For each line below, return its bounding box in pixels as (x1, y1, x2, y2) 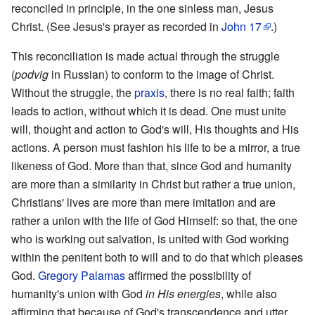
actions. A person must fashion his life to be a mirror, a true (11, 139, 300, 155)
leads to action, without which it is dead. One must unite (11, 102, 286, 119)
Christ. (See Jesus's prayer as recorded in (11, 18, 221, 34)
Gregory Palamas (38, 266, 125, 283)
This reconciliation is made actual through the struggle (11, 47, 280, 64)
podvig (15, 65, 49, 82)
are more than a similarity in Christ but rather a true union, (11, 175, 295, 192)
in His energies (146, 285, 221, 302)
